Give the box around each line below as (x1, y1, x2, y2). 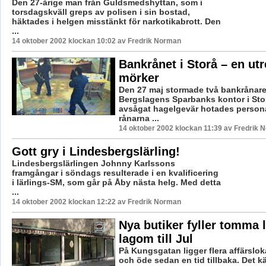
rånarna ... (118, 113, 159, 123)
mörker (118, 71, 159, 84)
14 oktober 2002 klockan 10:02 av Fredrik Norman (11, 36, 181, 45)
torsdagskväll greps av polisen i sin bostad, (11, 7, 190, 17)
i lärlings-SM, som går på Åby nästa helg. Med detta (11, 177, 221, 187)
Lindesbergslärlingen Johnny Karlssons (11, 158, 175, 168)
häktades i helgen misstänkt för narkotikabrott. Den (11, 16, 221, 26)
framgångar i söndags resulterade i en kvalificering (11, 167, 218, 178)
